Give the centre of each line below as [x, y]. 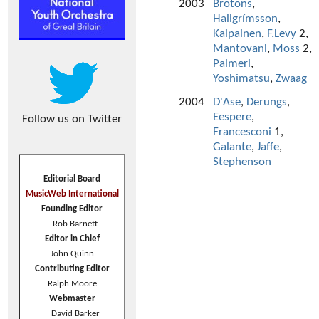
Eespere [232, 117]
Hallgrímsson [245, 19]
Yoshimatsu [241, 79]
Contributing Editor [72, 269]
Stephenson [242, 162]
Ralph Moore [72, 284]
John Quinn [72, 254]
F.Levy [282, 34]
